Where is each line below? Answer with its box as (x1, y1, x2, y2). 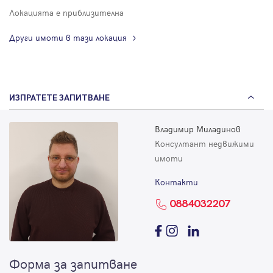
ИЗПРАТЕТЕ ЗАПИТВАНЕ (9, 93, 110, 104)
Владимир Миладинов (155, 123, 241, 135)
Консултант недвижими (155, 138, 254, 150)
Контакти (155, 176, 198, 188)
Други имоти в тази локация (9, 32, 127, 44)
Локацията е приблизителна (9, 7, 124, 19)
